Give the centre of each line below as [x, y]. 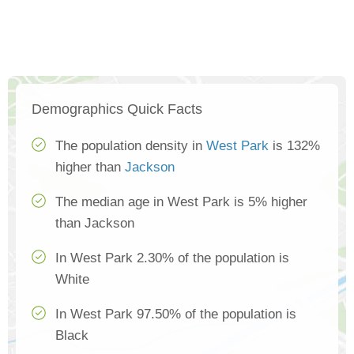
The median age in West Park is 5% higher [181, 202]
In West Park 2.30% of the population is [172, 258]
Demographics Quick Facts [117, 109]
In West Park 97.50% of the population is [176, 314]
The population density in [131, 146]
